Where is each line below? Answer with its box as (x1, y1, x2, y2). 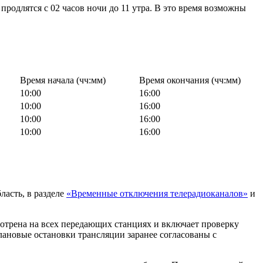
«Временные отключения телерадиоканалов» (66, 188, 248, 198)
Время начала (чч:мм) (20, 75, 106, 85)
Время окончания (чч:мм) (139, 75, 241, 85)
